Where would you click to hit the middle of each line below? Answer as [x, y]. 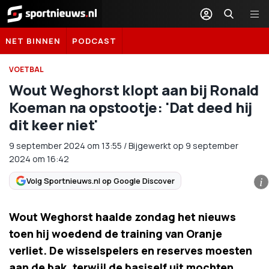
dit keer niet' [54, 125]
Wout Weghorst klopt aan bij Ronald [134, 90]
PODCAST [94, 41]
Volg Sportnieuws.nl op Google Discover [101, 180]
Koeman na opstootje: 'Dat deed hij [131, 107]
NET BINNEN [33, 41]
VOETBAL [26, 69]
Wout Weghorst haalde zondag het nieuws [122, 217]
